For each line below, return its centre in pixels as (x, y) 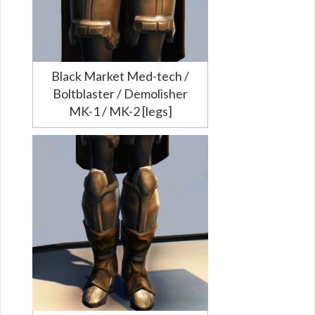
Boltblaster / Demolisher (120, 93)
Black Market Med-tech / (120, 76)
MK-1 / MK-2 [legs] (120, 111)
